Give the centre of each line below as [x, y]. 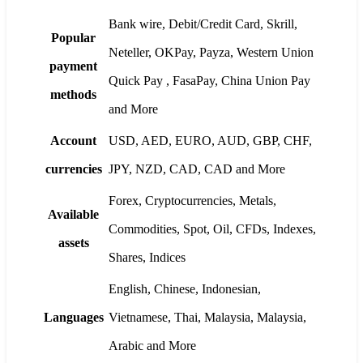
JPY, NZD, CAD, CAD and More [197, 169]
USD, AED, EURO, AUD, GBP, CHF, [210, 140]
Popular [73, 37]
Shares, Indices [147, 257]
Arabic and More [152, 345]
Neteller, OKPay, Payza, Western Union [211, 52]
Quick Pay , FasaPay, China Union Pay [209, 80]
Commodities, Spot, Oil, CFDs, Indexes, [212, 228]
